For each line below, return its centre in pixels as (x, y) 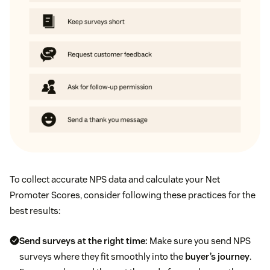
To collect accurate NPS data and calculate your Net (115, 179)
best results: (35, 210)
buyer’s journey (217, 256)
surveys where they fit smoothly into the (102, 256)
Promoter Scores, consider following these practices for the (133, 195)
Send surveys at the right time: (83, 240)
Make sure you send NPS (199, 240)
